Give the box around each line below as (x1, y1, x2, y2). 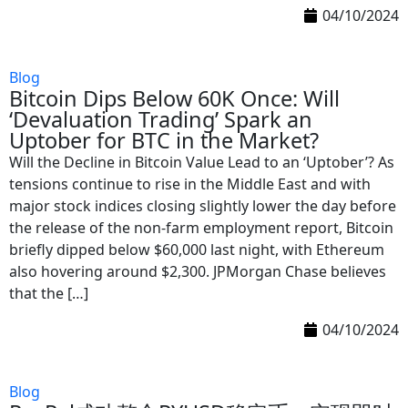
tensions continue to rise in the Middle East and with (9, 174, 371, 194)
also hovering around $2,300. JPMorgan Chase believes (9, 261, 386, 281)
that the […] (9, 283, 88, 303)
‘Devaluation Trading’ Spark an (9, 105, 312, 134)
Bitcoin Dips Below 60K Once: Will (9, 84, 340, 113)
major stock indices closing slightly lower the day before (9, 196, 396, 216)
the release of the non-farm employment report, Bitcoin (9, 218, 393, 238)
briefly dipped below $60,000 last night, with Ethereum (9, 240, 384, 260)
